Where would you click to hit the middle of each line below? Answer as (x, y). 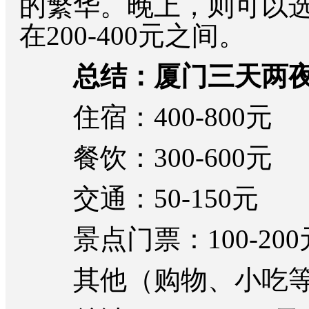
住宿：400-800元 (146, 117)
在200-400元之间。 (132, 36)
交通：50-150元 (139, 199)
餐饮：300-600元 (146, 158)
